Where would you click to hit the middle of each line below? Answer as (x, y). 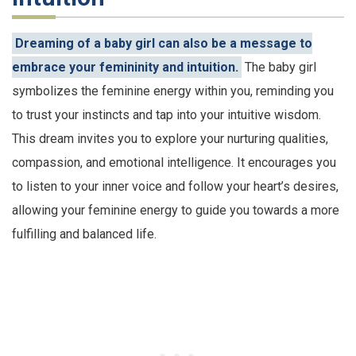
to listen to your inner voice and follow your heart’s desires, (175, 187)
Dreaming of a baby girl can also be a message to (164, 44)
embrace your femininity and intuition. (125, 68)
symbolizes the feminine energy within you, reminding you (173, 91)
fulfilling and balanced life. (84, 234)
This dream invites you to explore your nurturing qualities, (170, 139)
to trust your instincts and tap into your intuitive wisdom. (166, 115)
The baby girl (279, 68)
